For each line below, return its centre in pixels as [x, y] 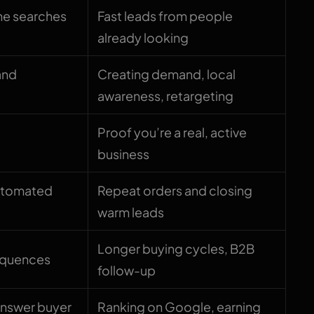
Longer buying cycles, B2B [176, 249]
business [124, 154]
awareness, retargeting [166, 96]
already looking [143, 38]
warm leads [131, 212]
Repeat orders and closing [175, 191]
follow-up [127, 271]
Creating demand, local [167, 74]
